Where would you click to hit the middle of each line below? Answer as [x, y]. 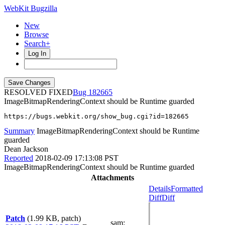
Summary [19, 131]
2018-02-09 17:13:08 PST [77, 158]
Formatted [187, 189]
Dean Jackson [26, 149]
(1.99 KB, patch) [54, 218]
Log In [37, 53]
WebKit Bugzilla [31, 8]
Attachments [113, 178]
